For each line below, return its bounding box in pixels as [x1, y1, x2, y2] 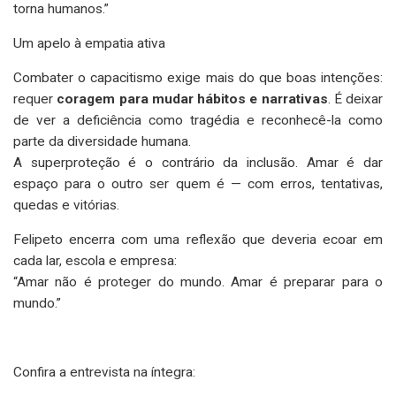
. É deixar [327, 90, 383, 107]
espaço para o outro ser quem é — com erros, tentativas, [13, 175, 383, 192]
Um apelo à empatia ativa [13, 34, 165, 51]
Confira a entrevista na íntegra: [13, 363, 195, 380]
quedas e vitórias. [13, 196, 119, 213]
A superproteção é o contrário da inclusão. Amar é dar [13, 154, 383, 171]
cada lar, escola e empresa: [13, 252, 177, 269]
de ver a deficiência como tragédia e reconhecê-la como [13, 111, 383, 128]
